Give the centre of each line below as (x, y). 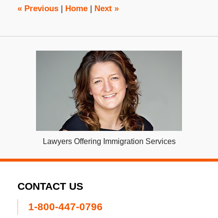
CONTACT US (50, 187)
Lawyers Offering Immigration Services (109, 142)
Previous (40, 9)
